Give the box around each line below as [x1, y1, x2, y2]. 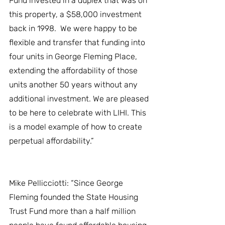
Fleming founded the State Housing [9, 192, 140, 202]
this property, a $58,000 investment [9, 9, 144, 19]
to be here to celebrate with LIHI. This [9, 107, 148, 118]
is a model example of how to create [9, 122, 144, 132]
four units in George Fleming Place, [9, 51, 139, 61]
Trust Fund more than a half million [9, 206, 138, 216]
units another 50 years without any [9, 79, 140, 89]
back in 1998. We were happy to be [9, 23, 139, 33]
